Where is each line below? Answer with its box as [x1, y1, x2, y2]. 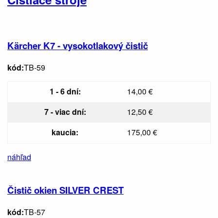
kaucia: [52, 126, 78, 138]
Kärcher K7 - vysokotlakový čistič [7, 38, 148, 52]
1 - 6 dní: [49, 85, 81, 97]
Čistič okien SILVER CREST [7, 183, 124, 197]
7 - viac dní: [44, 106, 86, 117]
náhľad [7, 151, 31, 163]
